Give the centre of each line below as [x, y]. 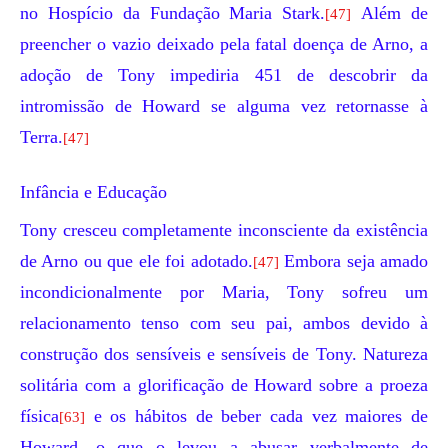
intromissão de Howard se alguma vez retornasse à [224, 106]
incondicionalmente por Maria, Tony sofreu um [224, 292]
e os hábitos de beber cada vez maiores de [256, 416]
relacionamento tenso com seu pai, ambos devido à [224, 323]
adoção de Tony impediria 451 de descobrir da [224, 75]
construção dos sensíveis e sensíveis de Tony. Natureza [224, 354]
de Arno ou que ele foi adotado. [136, 261]
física [39, 416]
